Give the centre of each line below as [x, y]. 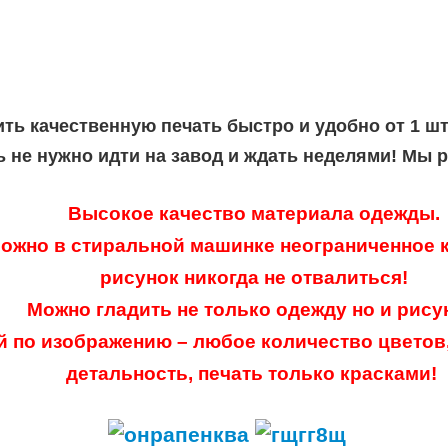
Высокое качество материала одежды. [253, 214]
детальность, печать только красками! [253, 374]
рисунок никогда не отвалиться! [253, 278]
